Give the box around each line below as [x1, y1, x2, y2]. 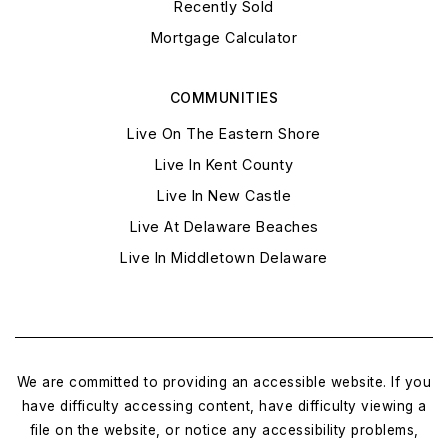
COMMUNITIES [169, 89, 279, 107]
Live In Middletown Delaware [120, 249, 328, 267]
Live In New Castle [157, 187, 291, 205]
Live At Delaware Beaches [129, 218, 319, 236]
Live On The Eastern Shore [127, 125, 321, 143]
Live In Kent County [154, 156, 294, 174]
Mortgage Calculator [150, 29, 298, 47]
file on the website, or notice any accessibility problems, [29, 422, 419, 439]
